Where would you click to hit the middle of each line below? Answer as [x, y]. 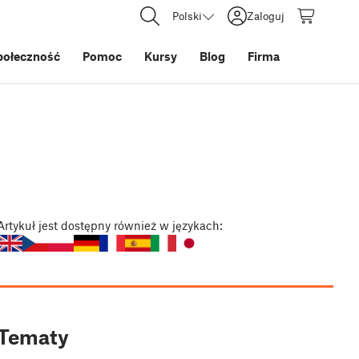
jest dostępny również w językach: [131, 226]
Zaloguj [266, 16]
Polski [187, 16]
